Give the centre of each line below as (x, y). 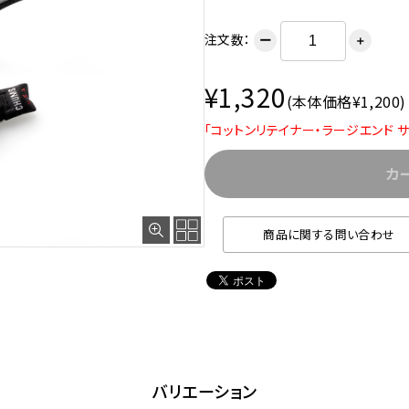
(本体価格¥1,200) (346, 101)
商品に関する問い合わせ (329, 234)
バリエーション (204, 391)
